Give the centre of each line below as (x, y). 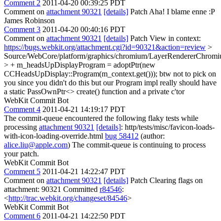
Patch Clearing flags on (166, 180)
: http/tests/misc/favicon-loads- (168, 127)
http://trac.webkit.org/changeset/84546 (68, 198)
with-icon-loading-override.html (55, 136)
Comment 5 (22, 171)
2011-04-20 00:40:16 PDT (84, 29)
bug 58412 (122, 136)
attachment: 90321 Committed (52, 189)
